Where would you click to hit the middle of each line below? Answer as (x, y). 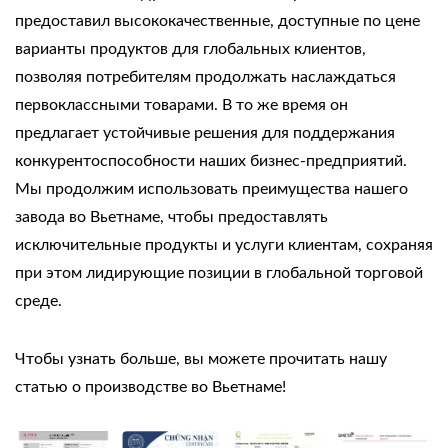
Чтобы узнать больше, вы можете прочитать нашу (201, 359)
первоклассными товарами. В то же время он (181, 105)
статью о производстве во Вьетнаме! (150, 387)
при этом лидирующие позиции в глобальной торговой (219, 273)
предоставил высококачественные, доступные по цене (217, 21)
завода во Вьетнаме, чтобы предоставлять (171, 217)
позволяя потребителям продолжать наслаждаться (205, 77)
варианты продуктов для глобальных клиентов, (190, 49)
